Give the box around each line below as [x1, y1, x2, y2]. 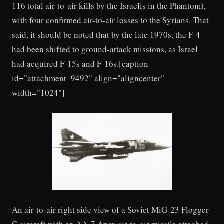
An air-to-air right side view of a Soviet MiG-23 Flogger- [12, 204, 211, 215]
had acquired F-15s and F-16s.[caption [12, 58, 148, 69]
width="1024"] [12, 87, 65, 98]
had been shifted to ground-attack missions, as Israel [12, 43, 198, 55]
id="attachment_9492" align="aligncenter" [12, 72, 164, 84]
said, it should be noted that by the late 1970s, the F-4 [12, 29, 200, 40]
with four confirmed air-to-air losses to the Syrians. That [12, 14, 209, 26]
